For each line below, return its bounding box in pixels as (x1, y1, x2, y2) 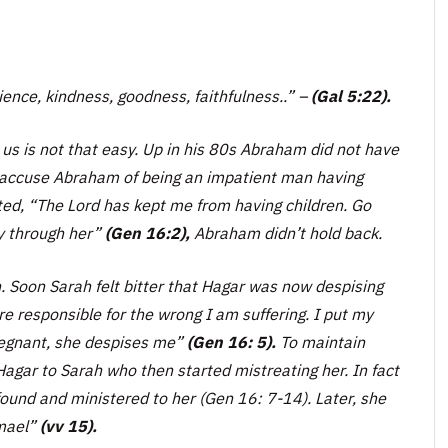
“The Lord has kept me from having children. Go (28, 195, 371, 215)
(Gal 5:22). (311, 86, 391, 106)
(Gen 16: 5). (187, 332, 276, 352)
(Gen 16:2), (105, 223, 190, 243)
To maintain (276, 332, 365, 352)
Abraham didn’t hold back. (190, 223, 382, 243)
